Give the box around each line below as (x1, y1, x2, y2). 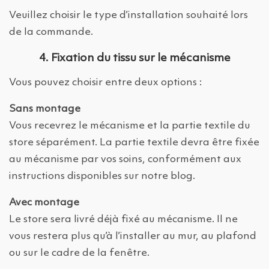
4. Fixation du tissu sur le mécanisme (38, 52, 231, 65)
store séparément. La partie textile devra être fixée (9, 138, 259, 148)
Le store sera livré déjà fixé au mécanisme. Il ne (9, 214, 238, 225)
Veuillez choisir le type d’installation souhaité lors (9, 10, 248, 21)
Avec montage (9, 198, 79, 208)
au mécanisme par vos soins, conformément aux (9, 154, 241, 165)
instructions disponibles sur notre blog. (9, 171, 195, 182)
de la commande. (9, 27, 93, 38)
